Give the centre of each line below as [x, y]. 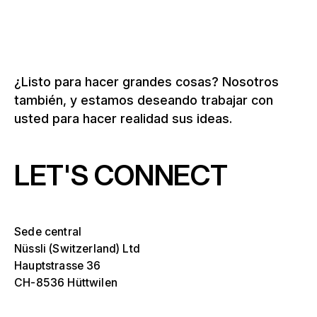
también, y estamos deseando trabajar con [144, 100]
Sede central [48, 232]
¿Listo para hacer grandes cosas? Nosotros [147, 81]
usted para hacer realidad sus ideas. [123, 118]
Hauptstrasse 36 [58, 266]
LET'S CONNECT [121, 175]
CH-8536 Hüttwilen [66, 283]
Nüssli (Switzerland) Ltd [77, 249]
